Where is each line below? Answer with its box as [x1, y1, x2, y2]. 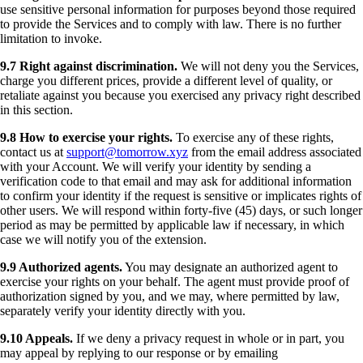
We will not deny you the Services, [177, 58, 359, 73]
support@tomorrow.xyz [66, 144, 188, 159]
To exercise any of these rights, [173, 130, 334, 144]
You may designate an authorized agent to [122, 259, 338, 274]
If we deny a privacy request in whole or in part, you [73, 331, 344, 345]
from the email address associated [188, 144, 361, 159]
